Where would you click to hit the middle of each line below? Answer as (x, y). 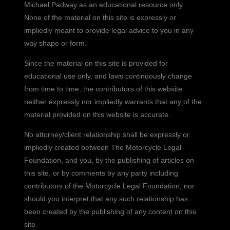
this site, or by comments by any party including (101, 173)
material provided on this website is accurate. (98, 114)
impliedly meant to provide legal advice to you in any (109, 30)
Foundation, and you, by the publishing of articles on (109, 160)
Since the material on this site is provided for (96, 63)
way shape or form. (56, 43)
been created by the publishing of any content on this (110, 211)
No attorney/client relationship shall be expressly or (107, 134)
